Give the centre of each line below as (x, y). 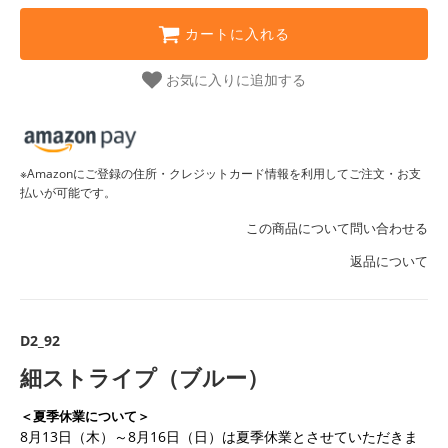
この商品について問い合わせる (337, 228)
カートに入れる (237, 34)
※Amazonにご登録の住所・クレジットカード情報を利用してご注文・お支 (220, 173)
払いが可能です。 (68, 192)
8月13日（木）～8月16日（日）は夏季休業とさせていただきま (219, 436)
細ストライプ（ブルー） (144, 376)
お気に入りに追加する (236, 80)
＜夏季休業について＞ (85, 415)
